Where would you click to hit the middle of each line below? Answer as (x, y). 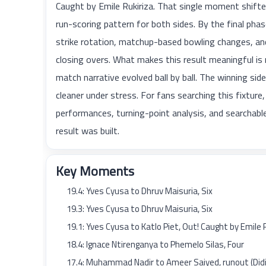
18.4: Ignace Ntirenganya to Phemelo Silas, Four (155, 244)
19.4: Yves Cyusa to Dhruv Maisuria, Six (140, 191)
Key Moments (95, 171)
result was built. (88, 131)
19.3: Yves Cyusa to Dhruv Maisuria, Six (140, 209)
